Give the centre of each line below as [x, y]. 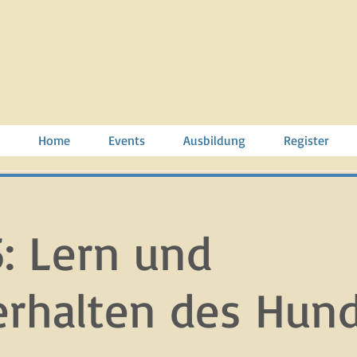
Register [306, 141]
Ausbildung [214, 141]
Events [126, 141]
